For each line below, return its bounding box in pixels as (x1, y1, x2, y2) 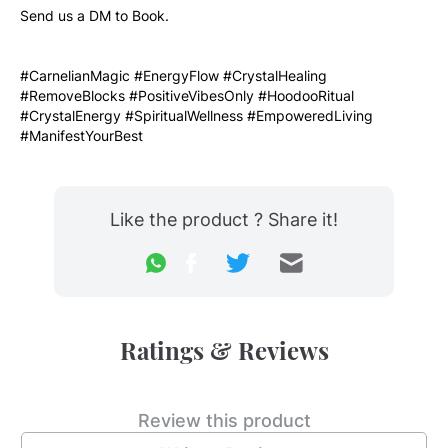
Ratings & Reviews (119, 334, 329, 366)
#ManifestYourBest (20, 127, 143, 144)
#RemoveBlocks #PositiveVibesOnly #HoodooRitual (20, 87, 354, 104)
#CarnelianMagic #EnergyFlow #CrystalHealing (20, 67, 327, 84)
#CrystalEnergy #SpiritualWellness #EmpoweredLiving (20, 107, 373, 124)
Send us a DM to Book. (20, 7, 173, 24)
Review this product (137, 410, 311, 431)
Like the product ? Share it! (110, 209, 338, 230)
